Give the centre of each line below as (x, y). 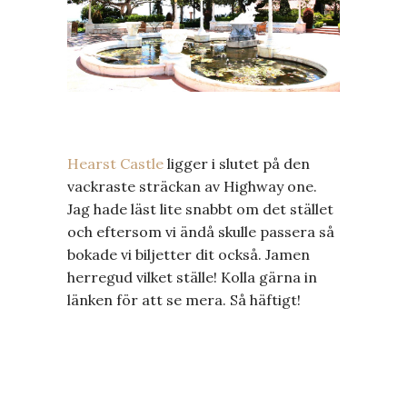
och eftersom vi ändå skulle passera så (201, 231)
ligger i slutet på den (237, 163)
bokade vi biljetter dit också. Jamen (189, 254)
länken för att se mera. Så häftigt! (184, 299)
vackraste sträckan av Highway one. (192, 186)
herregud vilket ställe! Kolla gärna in (192, 277)
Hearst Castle (115, 163)
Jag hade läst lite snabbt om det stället (200, 208)
